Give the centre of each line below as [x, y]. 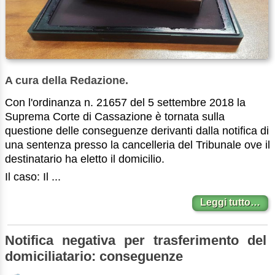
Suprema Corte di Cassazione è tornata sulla [115, 116]
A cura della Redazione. [67, 80]
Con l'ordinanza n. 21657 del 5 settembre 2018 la [125, 102]
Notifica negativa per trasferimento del [136, 240]
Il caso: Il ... [33, 176]
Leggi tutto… [230, 203]
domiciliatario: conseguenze [94, 256]
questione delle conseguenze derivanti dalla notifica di [137, 130]
